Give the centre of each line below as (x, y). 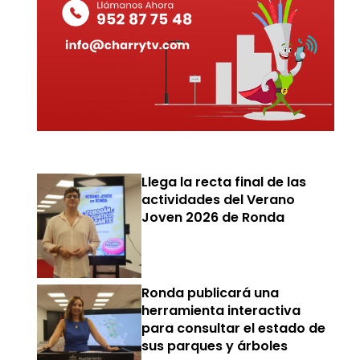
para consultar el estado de (233, 328)
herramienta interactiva (221, 310)
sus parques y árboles (214, 346)
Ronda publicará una (210, 292)
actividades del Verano (218, 200)
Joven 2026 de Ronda (213, 218)
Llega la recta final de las (223, 182)
